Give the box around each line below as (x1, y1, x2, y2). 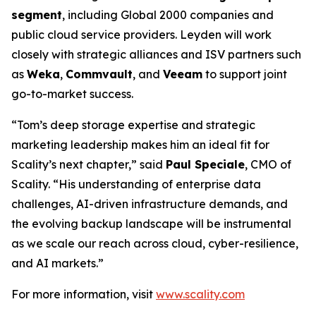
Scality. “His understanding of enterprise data (11, 177, 261, 191)
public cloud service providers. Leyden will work (11, 28, 272, 42)
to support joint (202, 67, 287, 81)
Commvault (66, 67, 133, 81)
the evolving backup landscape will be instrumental (11, 217, 291, 231)
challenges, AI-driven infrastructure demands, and (11, 197, 288, 211)
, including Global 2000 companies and (62, 8, 274, 22)
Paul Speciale (166, 157, 245, 171)
